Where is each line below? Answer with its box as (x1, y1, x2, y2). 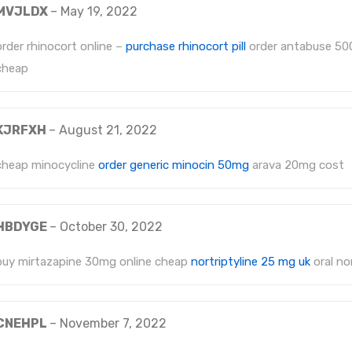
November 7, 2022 (60, 316, 167, 332)
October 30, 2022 (60, 219, 163, 235)
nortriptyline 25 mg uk (191, 255, 310, 269)
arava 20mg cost (249, 158, 344, 173)
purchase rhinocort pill (126, 39, 246, 54)
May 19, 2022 (60, 4, 137, 20)
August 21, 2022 (59, 123, 157, 138)
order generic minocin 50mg (98, 158, 249, 173)
